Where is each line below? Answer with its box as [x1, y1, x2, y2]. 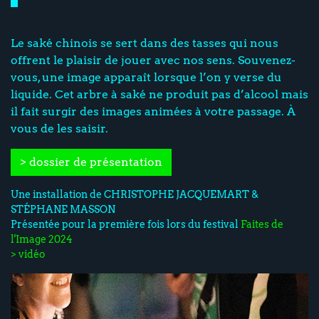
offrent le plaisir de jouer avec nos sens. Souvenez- [11, 53, 296, 68]
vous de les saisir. [11, 122, 108, 136]
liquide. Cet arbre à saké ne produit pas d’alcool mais [11, 88, 308, 102]
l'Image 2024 [11, 234, 73, 246]
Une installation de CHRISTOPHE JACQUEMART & [11, 189, 258, 201]
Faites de [241, 219, 283, 231]
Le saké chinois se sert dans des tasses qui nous [11, 36, 278, 51]
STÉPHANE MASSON [11, 204, 115, 216]
